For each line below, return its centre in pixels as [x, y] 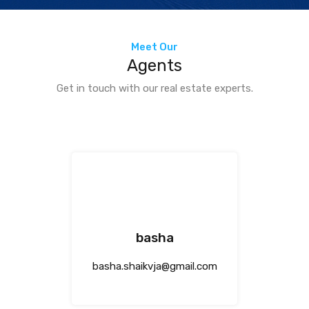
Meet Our [154, 47]
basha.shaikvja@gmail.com [154, 266]
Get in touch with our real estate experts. [154, 88]
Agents [154, 65]
